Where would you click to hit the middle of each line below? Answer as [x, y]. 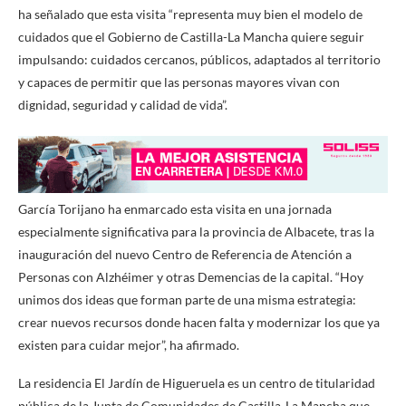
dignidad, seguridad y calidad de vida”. [123, 104]
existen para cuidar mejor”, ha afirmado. [129, 344]
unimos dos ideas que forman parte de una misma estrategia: [187, 299]
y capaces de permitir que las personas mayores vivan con [179, 82]
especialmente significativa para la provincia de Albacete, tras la [196, 231]
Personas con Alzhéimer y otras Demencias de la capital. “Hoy [191, 276]
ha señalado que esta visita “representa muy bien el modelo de [190, 14]
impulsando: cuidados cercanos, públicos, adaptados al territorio [199, 59]
